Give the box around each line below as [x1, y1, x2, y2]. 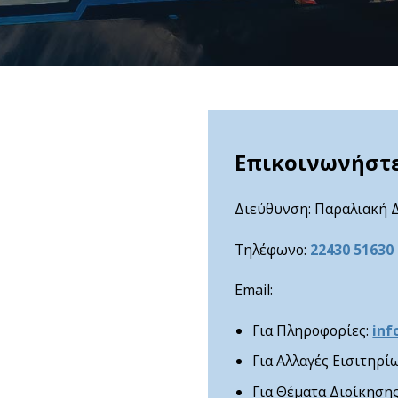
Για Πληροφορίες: [252, 320, 373, 340]
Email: [234, 280, 273, 300]
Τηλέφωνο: [234, 239, 310, 259]
